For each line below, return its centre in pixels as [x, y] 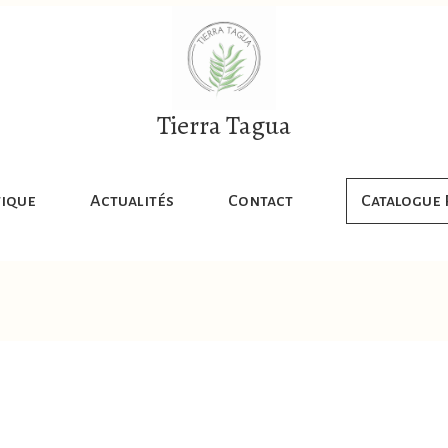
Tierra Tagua [224, 125]
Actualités [131, 201]
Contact [261, 201]
